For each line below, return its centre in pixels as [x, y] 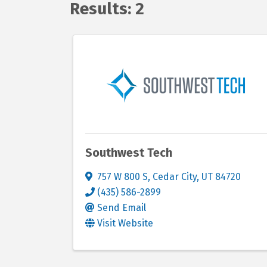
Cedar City [175, 177]
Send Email [122, 208]
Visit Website [125, 223]
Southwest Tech [129, 153]
